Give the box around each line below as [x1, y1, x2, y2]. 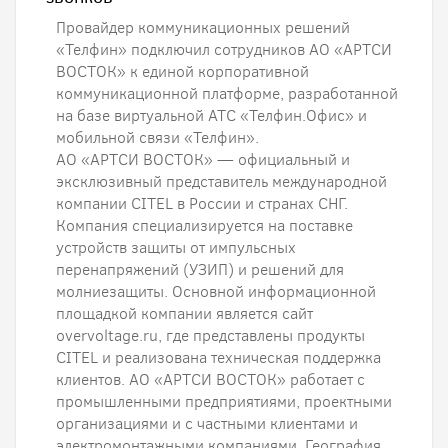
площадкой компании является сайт [56, 303, 313, 324]
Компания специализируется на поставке [56, 215, 353, 236]
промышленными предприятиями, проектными [56, 391, 392, 412]
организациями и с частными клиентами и [56, 413, 358, 434]
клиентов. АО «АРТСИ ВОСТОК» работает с [56, 369, 365, 390]
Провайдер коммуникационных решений [56, 17, 350, 38]
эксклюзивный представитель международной [56, 171, 387, 192]
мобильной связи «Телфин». [56, 127, 259, 148]
